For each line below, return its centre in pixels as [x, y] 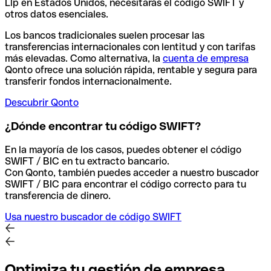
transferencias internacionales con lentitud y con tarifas [130, 47]
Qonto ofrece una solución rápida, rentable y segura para [131, 70]
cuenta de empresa [206, 59]
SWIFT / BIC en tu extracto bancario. [88, 161]
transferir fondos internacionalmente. [88, 82]
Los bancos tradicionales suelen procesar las [105, 36]
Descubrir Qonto [42, 103]
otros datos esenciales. [57, 15]
